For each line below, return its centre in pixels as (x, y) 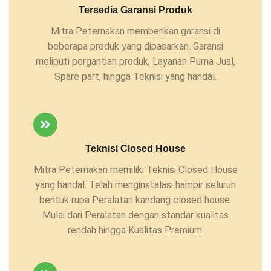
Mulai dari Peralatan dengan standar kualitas (135, 215)
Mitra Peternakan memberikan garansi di (135, 31)
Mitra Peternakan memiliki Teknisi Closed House (135, 170)
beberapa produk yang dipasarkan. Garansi (135, 46)
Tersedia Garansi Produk (135, 10)
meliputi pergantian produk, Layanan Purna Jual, (135, 61)
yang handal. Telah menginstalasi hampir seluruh (135, 185)
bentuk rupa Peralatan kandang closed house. (135, 200)
